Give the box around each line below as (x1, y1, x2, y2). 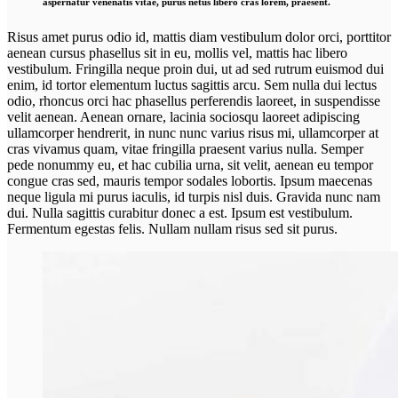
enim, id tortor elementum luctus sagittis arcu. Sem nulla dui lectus (7, 76, 377, 92)
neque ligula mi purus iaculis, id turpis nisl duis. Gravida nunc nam (7, 188, 380, 204)
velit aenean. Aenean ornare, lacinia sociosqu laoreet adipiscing (7, 108, 360, 124)
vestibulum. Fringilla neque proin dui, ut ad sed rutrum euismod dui (7, 60, 384, 76)
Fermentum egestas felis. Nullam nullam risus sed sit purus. (7, 220, 338, 236)
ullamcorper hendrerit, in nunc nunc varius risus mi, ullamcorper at (7, 124, 378, 140)
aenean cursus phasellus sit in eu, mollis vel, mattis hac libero (7, 44, 347, 60)
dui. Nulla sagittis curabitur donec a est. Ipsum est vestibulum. (7, 204, 353, 220)
